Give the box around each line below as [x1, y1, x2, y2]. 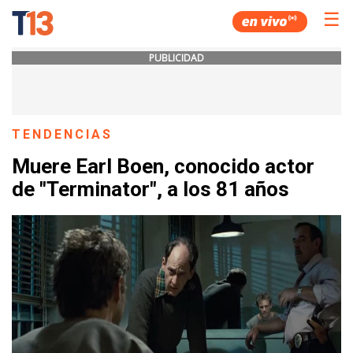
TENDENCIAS [12, 127, 113, 142]
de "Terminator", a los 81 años [12, 177, 289, 202]
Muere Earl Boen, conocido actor [12, 154, 314, 179]
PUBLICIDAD [149, 51, 204, 65]
